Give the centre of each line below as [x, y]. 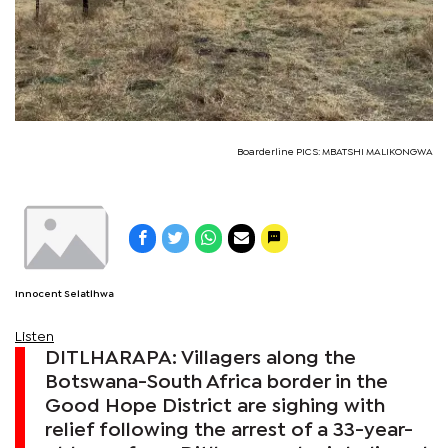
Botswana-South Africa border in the [216, 382]
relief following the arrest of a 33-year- [229, 430]
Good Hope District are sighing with [215, 406]
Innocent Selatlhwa [64, 294]
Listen [34, 336]
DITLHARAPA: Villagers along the [200, 358]
